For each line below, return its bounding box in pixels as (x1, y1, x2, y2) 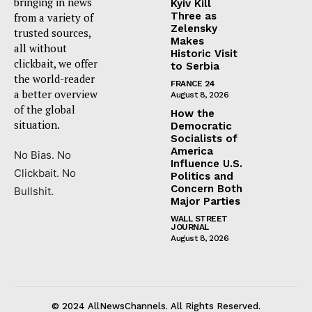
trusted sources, (14, 25, 91, 40)
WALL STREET (171, 213, 228, 224)
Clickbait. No (14, 166, 76, 180)
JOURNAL (171, 221, 209, 232)
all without (14, 40, 67, 55)
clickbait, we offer (14, 56, 97, 70)
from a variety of (14, 10, 93, 24)
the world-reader (14, 71, 95, 86)
